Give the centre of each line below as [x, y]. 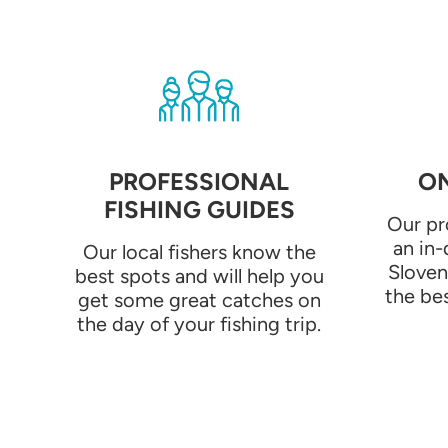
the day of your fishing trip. [199, 324]
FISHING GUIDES [199, 210]
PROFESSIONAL [199, 182]
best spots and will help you [199, 276]
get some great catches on [199, 300]
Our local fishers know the [199, 252]
